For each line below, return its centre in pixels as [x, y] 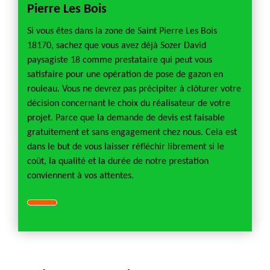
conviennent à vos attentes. [80, 176]
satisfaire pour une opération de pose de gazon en [125, 75]
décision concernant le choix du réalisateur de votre [129, 104]
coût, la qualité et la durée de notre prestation [118, 162]
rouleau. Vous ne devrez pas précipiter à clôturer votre [134, 89]
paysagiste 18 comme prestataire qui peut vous [120, 60]
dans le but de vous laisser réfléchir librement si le [126, 147]
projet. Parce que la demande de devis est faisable [126, 118]
